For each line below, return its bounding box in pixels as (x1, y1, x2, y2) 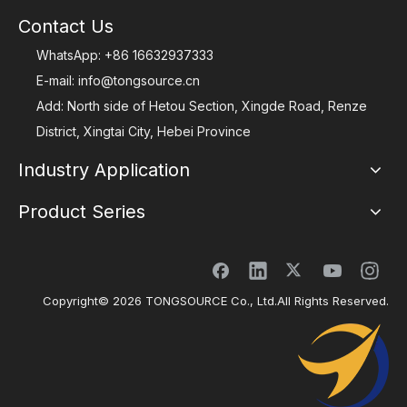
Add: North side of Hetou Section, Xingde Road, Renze (36, 98, 367, 114)
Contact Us (18, 15, 114, 37)
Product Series (18, 201, 145, 223)
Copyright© (43, 293, 113, 308)
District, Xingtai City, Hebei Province (36, 124, 251, 139)
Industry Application (18, 159, 190, 181)
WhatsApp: (36, 47, 104, 63)
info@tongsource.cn (78, 73, 200, 88)
